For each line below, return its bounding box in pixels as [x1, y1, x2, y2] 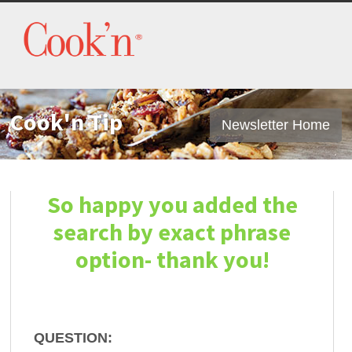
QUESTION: [34, 330, 113, 346]
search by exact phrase [53, 217, 291, 247]
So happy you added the [46, 189, 298, 219]
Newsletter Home [221, 117, 330, 133]
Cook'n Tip [10, 107, 123, 137]
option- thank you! [75, 244, 269, 274]
